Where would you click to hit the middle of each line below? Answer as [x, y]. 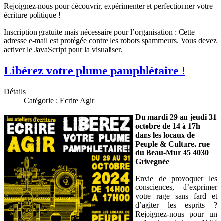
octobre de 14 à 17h [168, 126]
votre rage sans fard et [176, 196]
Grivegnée [152, 162]
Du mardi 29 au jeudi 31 [176, 117]
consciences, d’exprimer [176, 187]
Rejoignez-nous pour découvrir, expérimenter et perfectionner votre [108, 6]
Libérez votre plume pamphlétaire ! [95, 71]
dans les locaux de [165, 135]
